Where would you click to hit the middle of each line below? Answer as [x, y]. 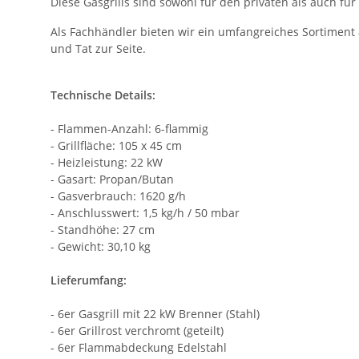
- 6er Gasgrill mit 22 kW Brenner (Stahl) [155, 314]
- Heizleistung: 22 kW [107, 163]
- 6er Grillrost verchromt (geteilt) [137, 331]
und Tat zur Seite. [98, 49]
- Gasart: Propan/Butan [112, 179]
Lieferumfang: [89, 280]
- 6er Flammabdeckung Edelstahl [139, 348]
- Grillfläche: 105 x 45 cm [116, 146]
